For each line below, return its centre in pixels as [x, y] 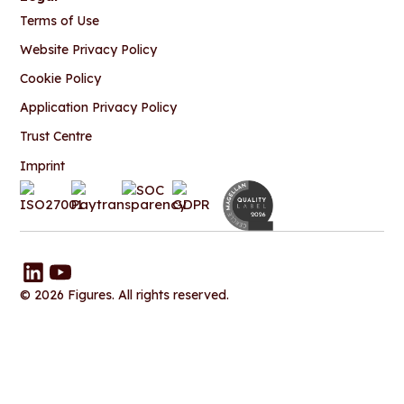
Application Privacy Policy [99, 108]
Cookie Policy [61, 79]
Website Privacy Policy [89, 49]
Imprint [43, 165]
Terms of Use [60, 20]
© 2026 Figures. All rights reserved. [125, 294]
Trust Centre [56, 137]
